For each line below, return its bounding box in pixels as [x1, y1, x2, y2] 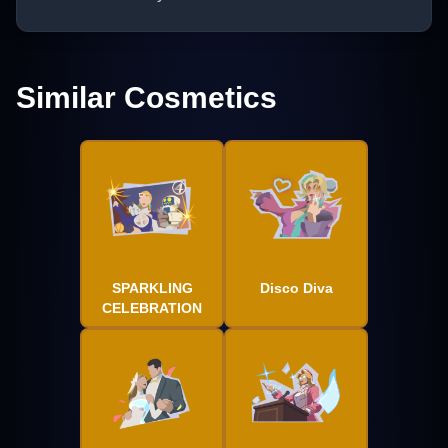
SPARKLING [111, 280, 193, 297]
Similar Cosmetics [16, 81, 277, 115]
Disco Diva [259, 280, 333, 297]
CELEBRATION [102, 300, 202, 317]
